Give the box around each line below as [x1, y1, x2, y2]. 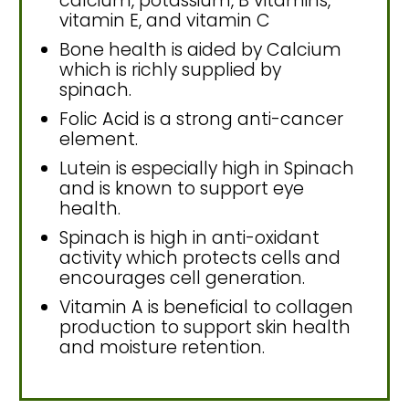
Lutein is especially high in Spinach [59, 156, 354, 182]
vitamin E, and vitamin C [59, 8, 270, 34]
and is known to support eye [59, 176, 304, 202]
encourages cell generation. [59, 266, 305, 291]
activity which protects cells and [59, 246, 341, 271]
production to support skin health [59, 315, 351, 341]
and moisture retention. [59, 335, 265, 361]
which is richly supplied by [59, 58, 281, 83]
